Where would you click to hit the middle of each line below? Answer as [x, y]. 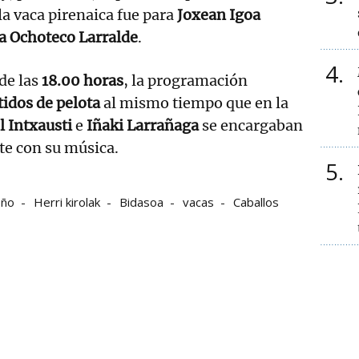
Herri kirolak [67, 202]
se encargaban [251, 125]
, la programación [186, 80]
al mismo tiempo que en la [194, 103]
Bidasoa [141, 202]
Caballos [256, 202]
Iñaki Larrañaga [143, 125]
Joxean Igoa [219, 14]
